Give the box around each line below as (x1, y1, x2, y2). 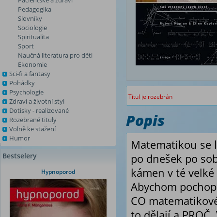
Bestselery (2, 151, 37, 160)
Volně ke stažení (9, 124, 56, 133)
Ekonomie (18, 60, 47, 69)
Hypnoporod (41, 168, 75, 176)
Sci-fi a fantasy (9, 69, 50, 78)
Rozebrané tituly (9, 115, 57, 124)
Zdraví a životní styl (9, 97, 64, 106)
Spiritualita (18, 32, 49, 41)
